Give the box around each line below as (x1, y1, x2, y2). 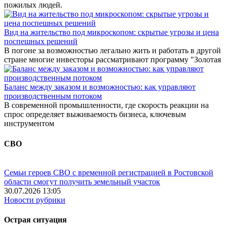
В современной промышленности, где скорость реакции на (4, 101, 209, 110)
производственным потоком (4, 92, 102, 101)
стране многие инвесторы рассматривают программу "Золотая (4, 55, 221, 64)
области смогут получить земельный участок (4, 177, 160, 186)
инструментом (4, 119, 54, 128)
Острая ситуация (4, 215, 67, 224)
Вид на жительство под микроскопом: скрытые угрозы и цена (4, 28, 219, 37)
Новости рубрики (4, 195, 65, 204)
